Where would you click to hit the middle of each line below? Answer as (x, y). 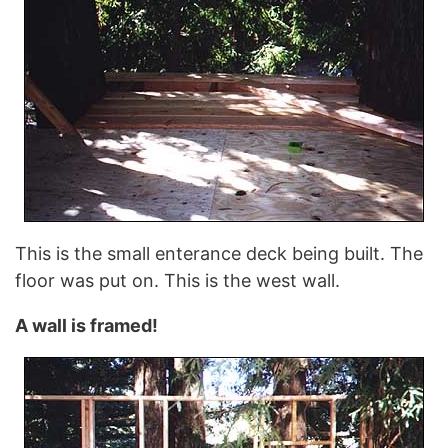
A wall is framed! (86, 325)
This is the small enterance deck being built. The (219, 253)
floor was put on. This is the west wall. (177, 280)
